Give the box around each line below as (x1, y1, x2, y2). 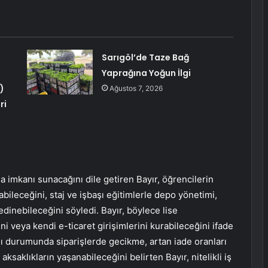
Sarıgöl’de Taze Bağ (101, 51, 189, 64)
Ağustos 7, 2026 (109, 84, 163, 93)
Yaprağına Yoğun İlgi (101, 67, 191, 80)
